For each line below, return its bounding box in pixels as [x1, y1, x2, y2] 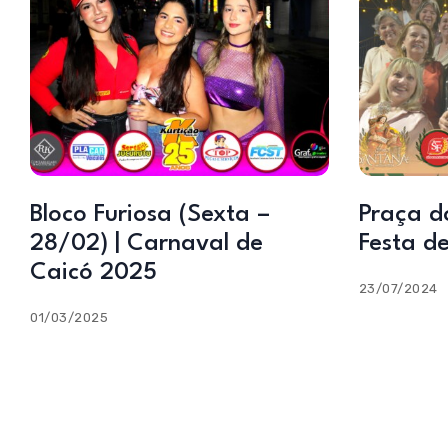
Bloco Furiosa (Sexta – [30, 203, 270, 228]
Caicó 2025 [30, 261, 157, 286]
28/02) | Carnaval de [30, 232, 263, 257]
